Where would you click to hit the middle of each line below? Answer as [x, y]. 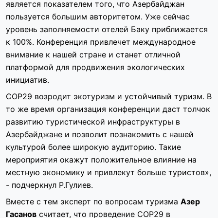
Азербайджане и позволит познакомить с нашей [100, 135]
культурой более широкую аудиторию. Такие [93, 147]
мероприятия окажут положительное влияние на [101, 160]
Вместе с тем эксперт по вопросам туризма [93, 202]
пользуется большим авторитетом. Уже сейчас [98, 17]
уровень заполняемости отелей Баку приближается [107, 29]
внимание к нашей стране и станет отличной [93, 55]
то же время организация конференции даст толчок [108, 109]
